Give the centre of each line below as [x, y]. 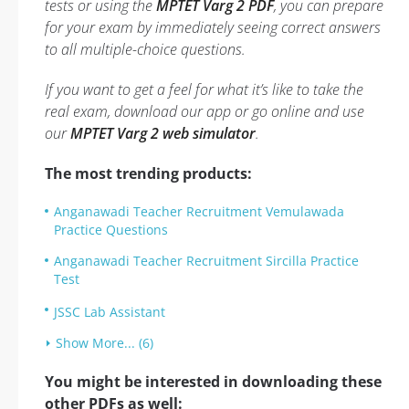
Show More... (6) [105, 343]
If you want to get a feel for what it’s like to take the [204, 89]
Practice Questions [111, 230]
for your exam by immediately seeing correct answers [213, 27]
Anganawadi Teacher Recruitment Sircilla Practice [206, 261]
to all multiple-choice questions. [145, 49]
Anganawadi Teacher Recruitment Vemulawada [199, 211]
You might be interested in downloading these [213, 382]
